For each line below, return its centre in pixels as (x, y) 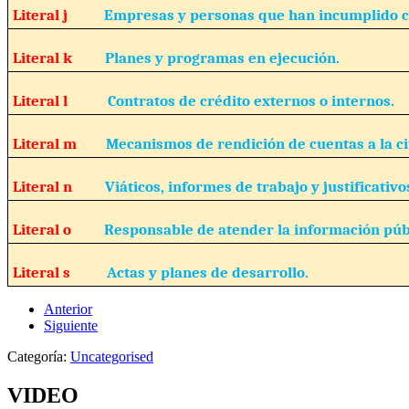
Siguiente (71, 325)
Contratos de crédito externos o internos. (251, 100)
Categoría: (39, 356)
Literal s (59, 272)
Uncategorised (112, 356)
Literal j (58, 14)
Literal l (60, 100)
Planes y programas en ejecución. (222, 57)
